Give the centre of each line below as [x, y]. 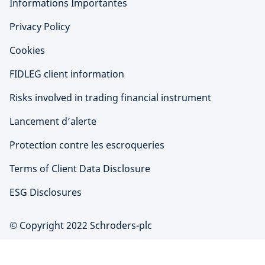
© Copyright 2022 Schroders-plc [81, 225]
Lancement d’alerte [53, 121]
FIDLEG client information [67, 74]
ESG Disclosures [46, 192]
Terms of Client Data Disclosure [80, 168]
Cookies [27, 50]
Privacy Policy [40, 26]
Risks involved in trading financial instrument [110, 97]
